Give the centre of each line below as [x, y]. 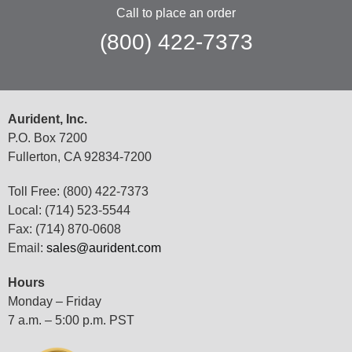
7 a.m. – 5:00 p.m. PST [71, 321]
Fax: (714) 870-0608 [64, 229]
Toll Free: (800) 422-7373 [78, 192]
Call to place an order [176, 13]
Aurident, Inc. [48, 119]
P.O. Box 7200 [48, 138]
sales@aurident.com [104, 248]
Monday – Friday [55, 302]
